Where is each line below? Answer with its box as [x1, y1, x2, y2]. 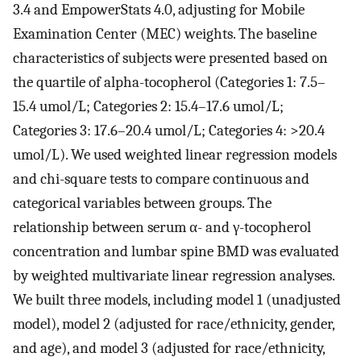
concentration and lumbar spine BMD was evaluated [13, 243, 339, 261]
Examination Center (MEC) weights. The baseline [13, 25, 317, 44]
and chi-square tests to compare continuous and [13, 170, 309, 189]
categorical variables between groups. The [13, 194, 272, 213]
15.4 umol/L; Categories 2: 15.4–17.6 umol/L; [13, 98, 284, 116]
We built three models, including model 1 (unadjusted [13, 291, 341, 309]
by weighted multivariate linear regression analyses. [13, 267, 334, 285]
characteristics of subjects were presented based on [13, 49, 328, 68]
